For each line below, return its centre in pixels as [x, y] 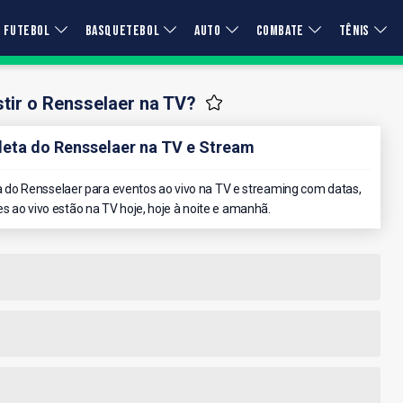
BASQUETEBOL [122, 31]
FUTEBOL [27, 31]
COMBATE [280, 31]
